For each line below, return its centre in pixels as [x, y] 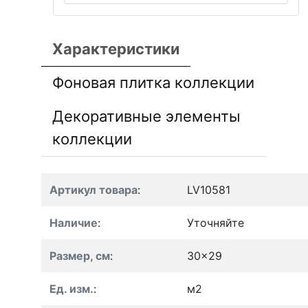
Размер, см [80, 255]
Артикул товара [93, 189]
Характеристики [116, 48]
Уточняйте [216, 222]
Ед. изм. [71, 288]
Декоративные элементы [146, 116]
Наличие [74, 222]
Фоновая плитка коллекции [153, 82]
